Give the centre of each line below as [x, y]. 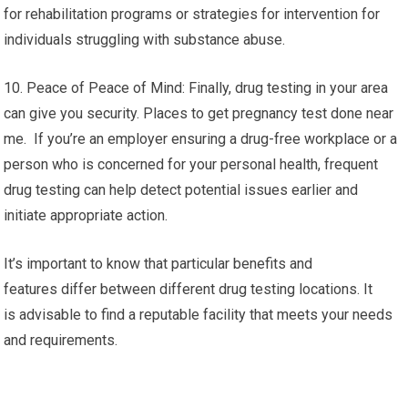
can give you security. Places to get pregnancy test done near [199, 113]
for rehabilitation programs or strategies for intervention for [192, 14]
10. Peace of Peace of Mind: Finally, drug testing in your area [196, 88]
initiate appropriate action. [86, 215]
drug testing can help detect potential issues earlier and [181, 190]
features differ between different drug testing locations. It [189, 289]
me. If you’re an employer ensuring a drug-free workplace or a [201, 139]
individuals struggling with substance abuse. [145, 40]
